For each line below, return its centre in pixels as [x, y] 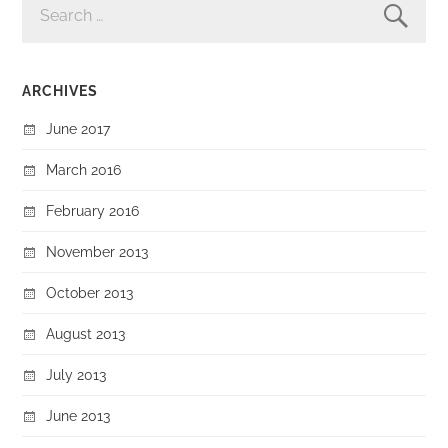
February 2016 [93, 211]
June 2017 [78, 129]
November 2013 [97, 252]
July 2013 [76, 375]
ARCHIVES [60, 91]
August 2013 [86, 334]
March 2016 [84, 170]
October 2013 [90, 293]
